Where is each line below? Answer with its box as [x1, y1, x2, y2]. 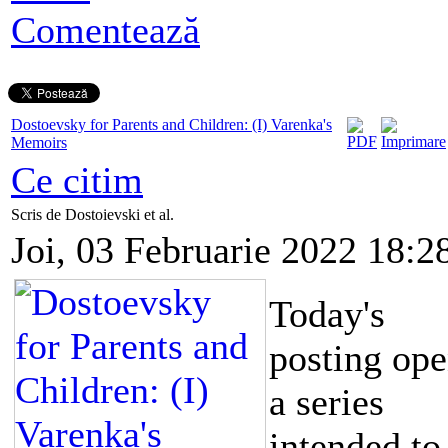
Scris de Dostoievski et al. [11, 205, 178, 223]
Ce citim [11, 158, 143, 201]
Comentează [11, 8, 200, 51]
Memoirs [11, 133, 67, 151]
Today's [269, 292, 385, 335]
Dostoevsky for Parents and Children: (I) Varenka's [11, 115, 332, 133]
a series [269, 380, 384, 423]
